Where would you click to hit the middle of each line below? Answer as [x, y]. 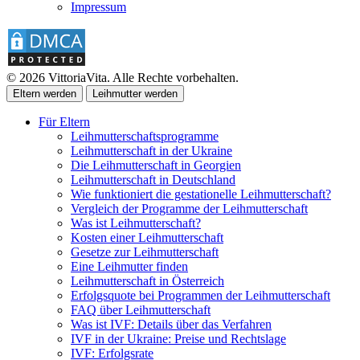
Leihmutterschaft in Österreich [147, 280]
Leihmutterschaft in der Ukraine [151, 150]
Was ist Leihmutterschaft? [136, 223]
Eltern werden [45, 93]
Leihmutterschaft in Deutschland [153, 179]
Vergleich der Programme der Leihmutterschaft [189, 208]
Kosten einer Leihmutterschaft [147, 237]
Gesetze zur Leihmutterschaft [145, 252]
